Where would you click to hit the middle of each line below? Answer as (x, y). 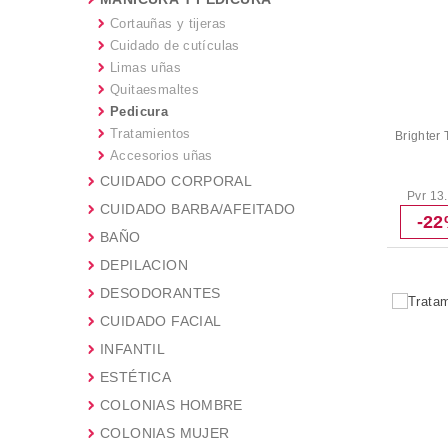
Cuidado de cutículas (175, 45)
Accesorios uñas (161, 155)
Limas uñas (145, 67)
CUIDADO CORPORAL (176, 181)
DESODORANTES (160, 293)
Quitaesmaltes (155, 89)
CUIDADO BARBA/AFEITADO (198, 209)
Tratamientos (150, 133)
